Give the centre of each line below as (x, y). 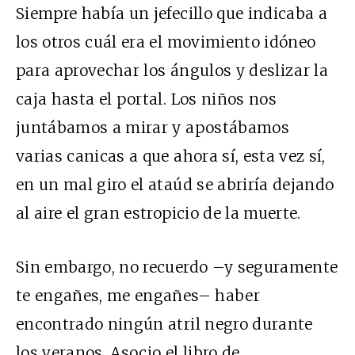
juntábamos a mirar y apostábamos (153, 128)
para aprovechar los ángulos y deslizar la (172, 71)
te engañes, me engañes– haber (138, 296)
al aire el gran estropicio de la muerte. (158, 214)
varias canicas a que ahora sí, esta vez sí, (171, 157)
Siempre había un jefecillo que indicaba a (172, 14)
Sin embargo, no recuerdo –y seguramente (177, 267)
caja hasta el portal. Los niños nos (146, 99)
